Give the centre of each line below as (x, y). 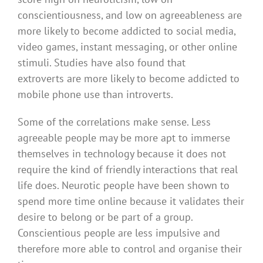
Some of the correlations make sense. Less (114, 122)
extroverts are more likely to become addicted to (129, 78)
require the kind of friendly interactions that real (128, 169)
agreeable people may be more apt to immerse (124, 137)
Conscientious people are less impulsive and (119, 232)
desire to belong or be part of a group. (105, 217)
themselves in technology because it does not (122, 153)
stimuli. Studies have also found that (102, 62)
